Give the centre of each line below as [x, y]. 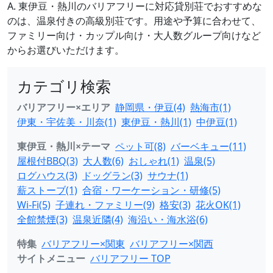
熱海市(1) [211, 107]
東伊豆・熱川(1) [156, 122]
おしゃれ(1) [154, 161]
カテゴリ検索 [64, 86]
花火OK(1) [218, 205]
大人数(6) [103, 161]
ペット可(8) [140, 146]
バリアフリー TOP [130, 258]
